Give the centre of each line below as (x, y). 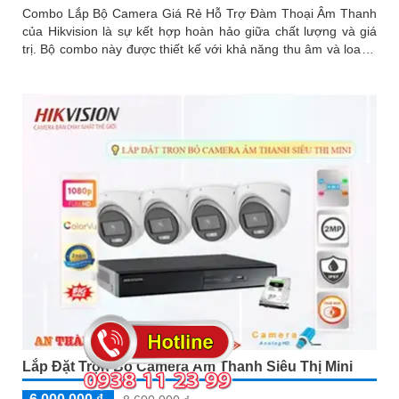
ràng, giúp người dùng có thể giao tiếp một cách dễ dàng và (199, 67)
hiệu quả (47, 85)
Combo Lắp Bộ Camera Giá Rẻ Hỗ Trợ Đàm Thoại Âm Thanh (199, 14)
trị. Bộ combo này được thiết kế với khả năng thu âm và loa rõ (31, 49)
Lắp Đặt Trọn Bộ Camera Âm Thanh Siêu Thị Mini (187, 366)
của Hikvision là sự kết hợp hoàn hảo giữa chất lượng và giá (199, 32)
